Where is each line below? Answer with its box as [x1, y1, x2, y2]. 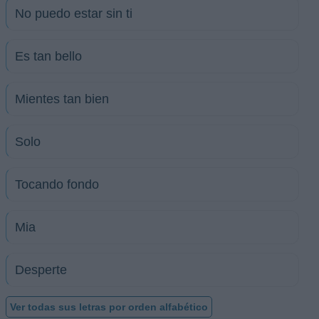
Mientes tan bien [15, 92, 109, 106]
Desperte [15, 263, 67, 277]
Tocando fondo [15, 177, 99, 192]
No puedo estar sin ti [15, 6, 132, 21]
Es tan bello [15, 49, 82, 63]
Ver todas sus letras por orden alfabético [10, 301, 208, 313]
